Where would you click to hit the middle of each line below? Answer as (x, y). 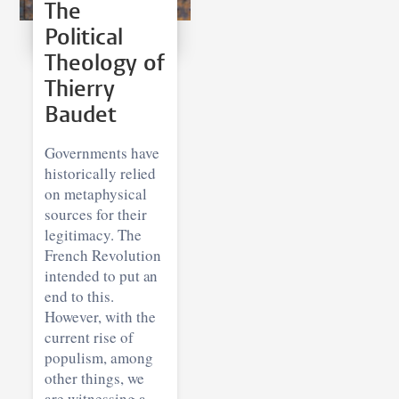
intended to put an (102, 275)
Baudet (81, 116)
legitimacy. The (93, 234)
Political (84, 38)
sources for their (96, 214)
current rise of (89, 337)
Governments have (102, 152)
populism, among (99, 357)
